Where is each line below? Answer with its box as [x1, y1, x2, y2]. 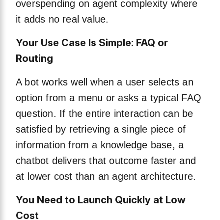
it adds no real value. [16, 14, 109, 25]
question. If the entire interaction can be [16, 108, 193, 119]
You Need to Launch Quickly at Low [16, 194, 186, 206]
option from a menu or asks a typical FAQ [16, 92, 202, 104]
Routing [16, 53, 53, 65]
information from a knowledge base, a [16, 139, 184, 151]
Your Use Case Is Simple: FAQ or [16, 37, 168, 49]
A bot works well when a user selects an [16, 77, 193, 88]
